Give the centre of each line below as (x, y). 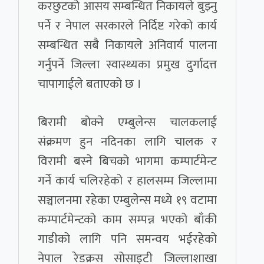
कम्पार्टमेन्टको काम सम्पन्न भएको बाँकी (127, 220)
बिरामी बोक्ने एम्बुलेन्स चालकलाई (127, 123)
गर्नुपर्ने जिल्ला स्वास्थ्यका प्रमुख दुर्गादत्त (127, 65)
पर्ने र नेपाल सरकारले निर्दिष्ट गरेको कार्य (127, 26)
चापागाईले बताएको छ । (90, 84)
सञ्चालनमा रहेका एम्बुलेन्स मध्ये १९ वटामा (127, 200)
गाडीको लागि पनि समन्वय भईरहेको (127, 239)
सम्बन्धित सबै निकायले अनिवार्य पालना (127, 45)
